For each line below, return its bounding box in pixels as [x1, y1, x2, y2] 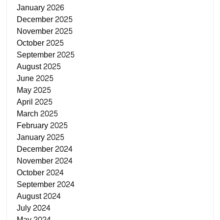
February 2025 [17, 118, 68, 133]
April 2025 [17, 95, 53, 109]
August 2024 [17, 189, 61, 203]
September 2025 [17, 48, 75, 62]
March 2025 [17, 107, 58, 121]
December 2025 [17, 12, 73, 27]
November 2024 [17, 154, 73, 168]
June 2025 [17, 71, 54, 85]
